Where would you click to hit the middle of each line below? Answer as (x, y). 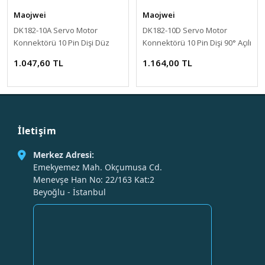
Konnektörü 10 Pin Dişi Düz (62, 43)
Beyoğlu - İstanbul (70, 192)
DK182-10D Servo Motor (185, 30)
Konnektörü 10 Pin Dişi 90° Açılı (197, 43)
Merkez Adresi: (64, 155)
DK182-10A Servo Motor (56, 30)
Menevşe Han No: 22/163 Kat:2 (94, 180)
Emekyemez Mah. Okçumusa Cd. (98, 167)
